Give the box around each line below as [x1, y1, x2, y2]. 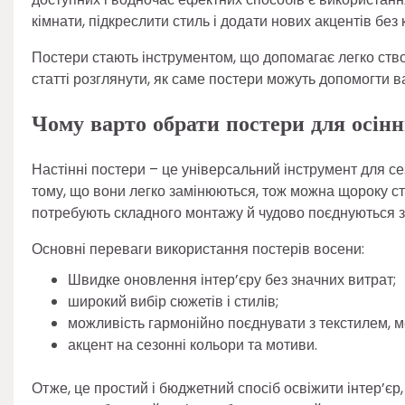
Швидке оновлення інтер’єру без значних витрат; [68, 268, 396, 290]
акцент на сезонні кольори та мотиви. [68, 334, 317, 355]
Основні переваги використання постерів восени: [32, 238, 364, 259]
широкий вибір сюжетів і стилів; [68, 290, 278, 312]
